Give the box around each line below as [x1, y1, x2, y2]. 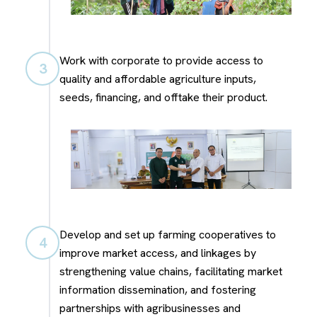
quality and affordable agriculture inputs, [59, 71, 256, 86]
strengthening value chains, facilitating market [59, 264, 282, 279]
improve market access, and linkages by [59, 246, 256, 261]
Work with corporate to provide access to [59, 52, 263, 68]
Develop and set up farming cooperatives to [59, 227, 276, 243]
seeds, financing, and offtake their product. [59, 89, 267, 105]
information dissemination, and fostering [59, 282, 256, 298]
